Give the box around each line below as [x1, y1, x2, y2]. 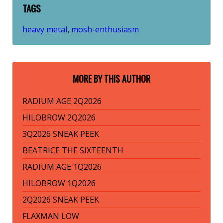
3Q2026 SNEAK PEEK [22, 128, 99, 140]
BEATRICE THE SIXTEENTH [22, 145, 123, 156]
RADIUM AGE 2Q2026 [22, 96, 102, 107]
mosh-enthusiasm [71, 24, 139, 35]
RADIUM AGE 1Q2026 [22, 161, 102, 173]
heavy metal [22, 24, 67, 35]
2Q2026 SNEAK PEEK [22, 194, 99, 206]
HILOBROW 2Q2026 [22, 112, 96, 123]
